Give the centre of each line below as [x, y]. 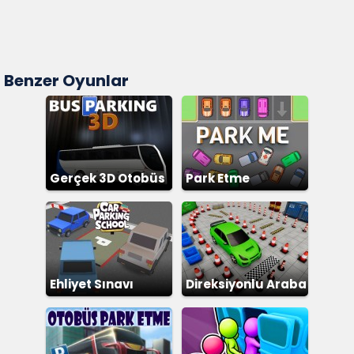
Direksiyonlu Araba [246, 284]
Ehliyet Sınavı [92, 284]
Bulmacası [220, 202]
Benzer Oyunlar [66, 81]
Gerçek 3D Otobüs [107, 178]
